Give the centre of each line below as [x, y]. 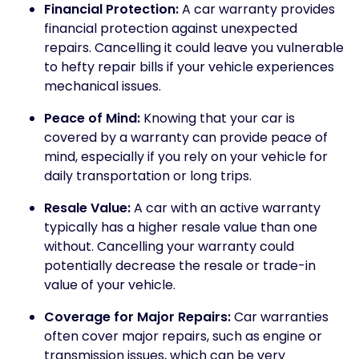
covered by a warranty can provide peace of [186, 137]
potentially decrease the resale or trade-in [180, 266]
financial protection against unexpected [171, 28]
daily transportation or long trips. [148, 176]
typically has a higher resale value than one [181, 227]
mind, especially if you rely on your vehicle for [186, 157]
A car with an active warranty [226, 208]
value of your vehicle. [110, 285]
